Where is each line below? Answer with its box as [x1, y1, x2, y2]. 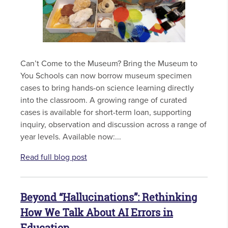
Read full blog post [20, 152, 87, 162]
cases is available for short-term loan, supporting [20, 107, 191, 118]
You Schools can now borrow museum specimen [20, 70, 192, 81]
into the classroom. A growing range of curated [20, 95, 187, 105]
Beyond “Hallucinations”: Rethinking [20, 190, 197, 204]
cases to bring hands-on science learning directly [20, 82, 194, 93]
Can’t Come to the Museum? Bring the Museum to [20, 58, 197, 69]
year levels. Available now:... [20, 131, 121, 142]
